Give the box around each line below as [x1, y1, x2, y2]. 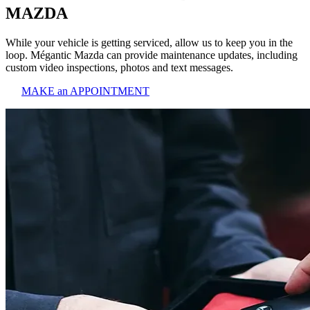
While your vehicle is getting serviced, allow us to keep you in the [6, 36, 293, 48]
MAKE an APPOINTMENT [21, 84, 149, 97]
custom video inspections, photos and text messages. [6, 61, 233, 73]
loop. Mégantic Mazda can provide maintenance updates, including [6, 48, 298, 61]
